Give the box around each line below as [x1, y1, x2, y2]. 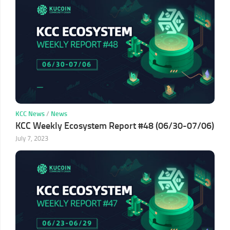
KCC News [15, 109, 45, 118]
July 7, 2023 [15, 134, 48, 142]
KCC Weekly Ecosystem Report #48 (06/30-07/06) [15, 120, 214, 131]
